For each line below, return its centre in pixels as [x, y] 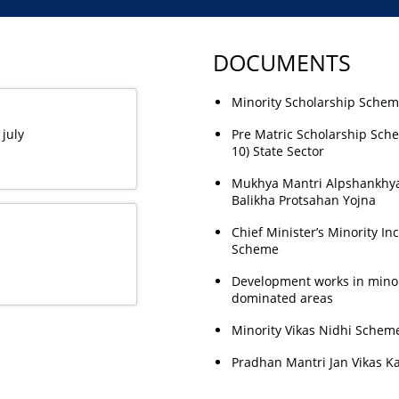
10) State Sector [278, 151]
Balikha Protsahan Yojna [304, 200]
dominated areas [282, 298]
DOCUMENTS [282, 63]
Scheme [255, 249]
